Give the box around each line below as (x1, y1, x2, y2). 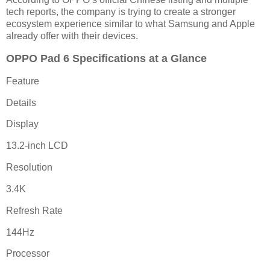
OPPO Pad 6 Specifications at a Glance (6, 52, 207, 64)
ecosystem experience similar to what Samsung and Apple (6, 19, 255, 30)
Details (6, 97, 36, 108)
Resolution (6, 162, 52, 173)
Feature (6, 75, 39, 86)
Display (6, 119, 39, 130)
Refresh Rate (6, 205, 63, 216)
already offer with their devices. (6, 31, 138, 42)
